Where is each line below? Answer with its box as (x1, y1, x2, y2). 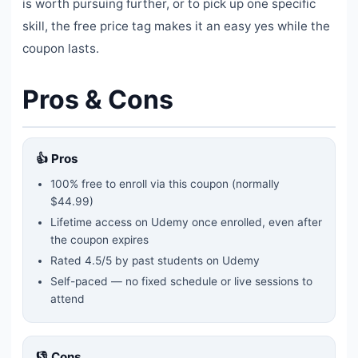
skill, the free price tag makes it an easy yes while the (22, 18, 330, 34)
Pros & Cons (22, 84, 173, 116)
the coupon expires (50, 233, 149, 247)
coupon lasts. (22, 41, 99, 57)
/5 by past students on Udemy (101, 254, 260, 268)
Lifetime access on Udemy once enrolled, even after (50, 216, 322, 229)
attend (50, 292, 85, 306)
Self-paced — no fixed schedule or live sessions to (50, 275, 312, 288)
